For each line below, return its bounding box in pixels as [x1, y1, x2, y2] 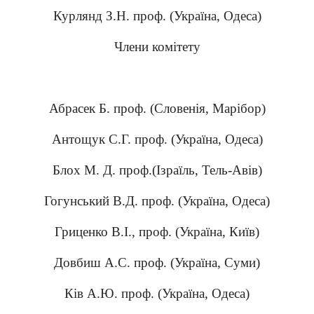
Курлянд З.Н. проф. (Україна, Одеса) [53, 8, 261, 23]
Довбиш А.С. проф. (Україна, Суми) [54, 255, 260, 270]
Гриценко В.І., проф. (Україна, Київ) [55, 224, 259, 239]
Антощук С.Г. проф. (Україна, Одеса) [51, 132, 263, 146]
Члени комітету [114, 39, 200, 54]
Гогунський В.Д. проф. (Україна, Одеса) [44, 193, 270, 208]
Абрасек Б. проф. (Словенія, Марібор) [48, 101, 266, 116]
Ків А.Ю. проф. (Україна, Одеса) [64, 286, 250, 301]
